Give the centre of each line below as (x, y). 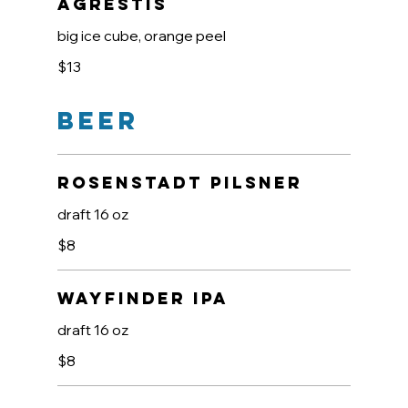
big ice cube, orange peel (141, 36)
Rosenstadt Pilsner (179, 183)
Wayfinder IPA (143, 299)
